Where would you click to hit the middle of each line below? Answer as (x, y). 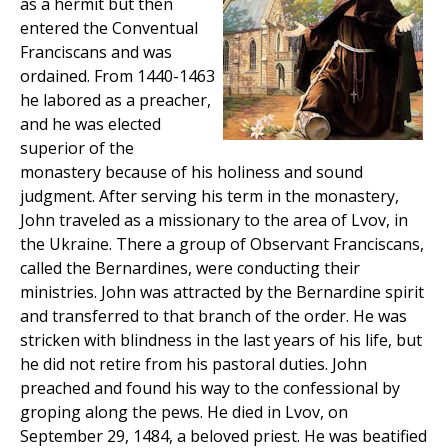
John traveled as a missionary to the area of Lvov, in (214, 220)
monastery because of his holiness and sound (191, 172)
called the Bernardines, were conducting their (190, 268)
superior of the (77, 148)
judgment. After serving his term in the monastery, (209, 196)
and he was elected (90, 124)
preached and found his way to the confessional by (210, 388)
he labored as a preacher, (115, 100)
